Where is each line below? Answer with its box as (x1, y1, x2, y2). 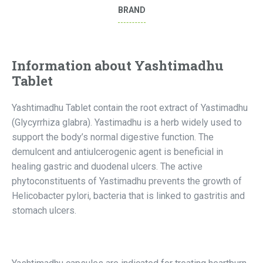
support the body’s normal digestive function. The (12, 131, 214, 143)
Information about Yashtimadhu (12, 57, 224, 74)
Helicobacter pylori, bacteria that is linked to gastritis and (12, 190, 245, 201)
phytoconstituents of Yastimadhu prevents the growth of (12, 176, 242, 187)
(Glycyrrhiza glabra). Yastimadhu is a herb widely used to (12, 117, 242, 128)
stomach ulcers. (12, 205, 76, 216)
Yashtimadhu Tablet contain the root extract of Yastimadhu (12, 102, 248, 113)
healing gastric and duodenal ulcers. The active (12, 161, 203, 172)
